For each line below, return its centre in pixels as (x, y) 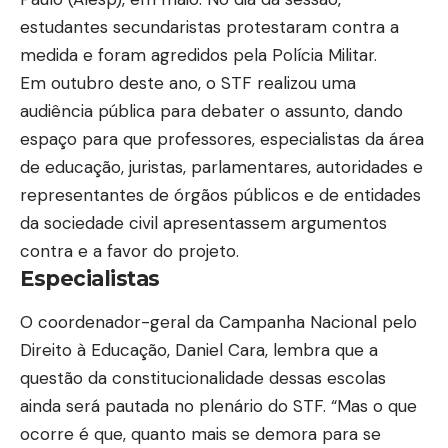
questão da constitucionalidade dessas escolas (203, 377)
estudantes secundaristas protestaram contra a (209, 27)
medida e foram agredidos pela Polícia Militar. (198, 55)
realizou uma (306, 83)
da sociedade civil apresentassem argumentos (203, 223)
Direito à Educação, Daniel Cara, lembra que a (199, 349)
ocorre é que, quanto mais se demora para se (200, 433)
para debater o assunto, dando (279, 111)
